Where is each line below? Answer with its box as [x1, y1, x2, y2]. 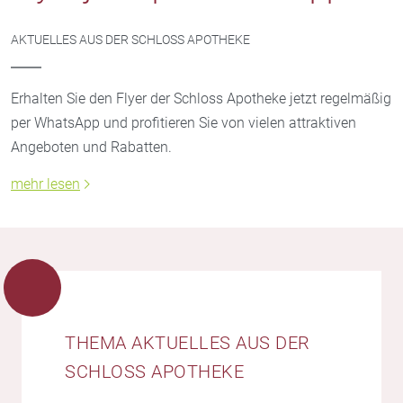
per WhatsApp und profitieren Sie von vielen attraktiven [11, 114, 356, 132]
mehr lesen [11, 175, 80, 193]
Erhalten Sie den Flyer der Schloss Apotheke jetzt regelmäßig [11, 90, 391, 108]
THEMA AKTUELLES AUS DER [65, 332, 310, 354]
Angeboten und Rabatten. [11, 139, 172, 157]
